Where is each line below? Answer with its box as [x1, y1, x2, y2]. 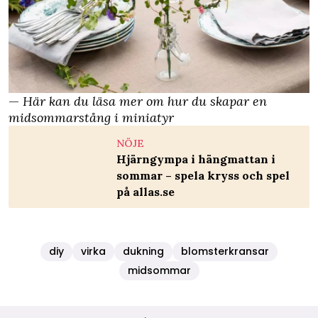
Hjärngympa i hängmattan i [116, 151, 275, 166]
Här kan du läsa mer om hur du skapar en [23, 92, 267, 109]
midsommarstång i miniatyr [9, 109, 174, 126]
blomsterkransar [181, 243, 269, 258]
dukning [123, 243, 164, 258]
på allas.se [116, 184, 175, 199]
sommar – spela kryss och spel [116, 168, 290, 182]
